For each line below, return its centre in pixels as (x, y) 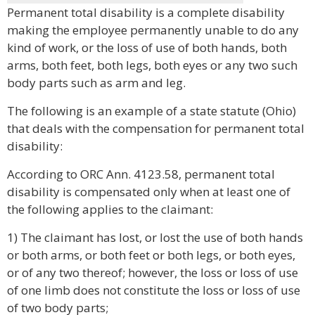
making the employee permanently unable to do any (153, 30)
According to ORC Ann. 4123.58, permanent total (141, 174)
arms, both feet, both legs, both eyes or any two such (152, 65)
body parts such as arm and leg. (96, 83)
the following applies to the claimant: (110, 209)
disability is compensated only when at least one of (149, 192)
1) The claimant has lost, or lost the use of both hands (155, 237)
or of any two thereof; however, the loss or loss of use (153, 272)
